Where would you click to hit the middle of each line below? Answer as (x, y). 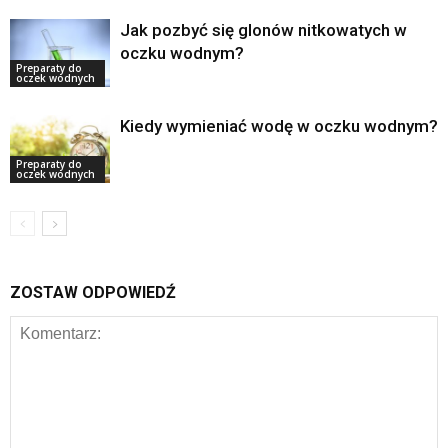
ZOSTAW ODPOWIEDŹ (93, 292)
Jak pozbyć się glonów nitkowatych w (263, 29)
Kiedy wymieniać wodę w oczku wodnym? (279, 125)
